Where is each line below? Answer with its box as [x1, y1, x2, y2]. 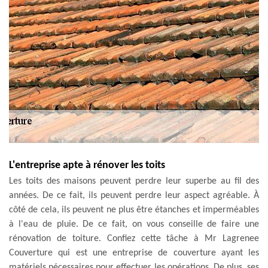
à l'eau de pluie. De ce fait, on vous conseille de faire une [9, 219, 259, 229]
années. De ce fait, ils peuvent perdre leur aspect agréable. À [9, 190, 259, 200]
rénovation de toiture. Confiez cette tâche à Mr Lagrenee [9, 233, 259, 243]
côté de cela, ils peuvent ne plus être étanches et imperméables [9, 205, 259, 215]
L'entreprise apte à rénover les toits [9, 159, 165, 171]
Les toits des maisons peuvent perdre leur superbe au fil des [9, 176, 259, 186]
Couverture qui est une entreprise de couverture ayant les [9, 248, 259, 258]
